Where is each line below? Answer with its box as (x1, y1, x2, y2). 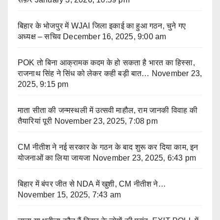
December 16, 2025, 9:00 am (63, 32, 166, 41)
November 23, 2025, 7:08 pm (54, 117, 158, 126)
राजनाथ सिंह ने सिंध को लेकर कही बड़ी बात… (18, 69, 150, 78)
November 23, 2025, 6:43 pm (92, 154, 196, 163)
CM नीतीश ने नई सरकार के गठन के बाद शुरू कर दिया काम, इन (18, 143, 198, 152)
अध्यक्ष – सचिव (18, 32, 61, 41)
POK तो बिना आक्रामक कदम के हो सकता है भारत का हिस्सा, (18, 58, 195, 67)
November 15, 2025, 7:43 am (18, 191, 121, 199)
